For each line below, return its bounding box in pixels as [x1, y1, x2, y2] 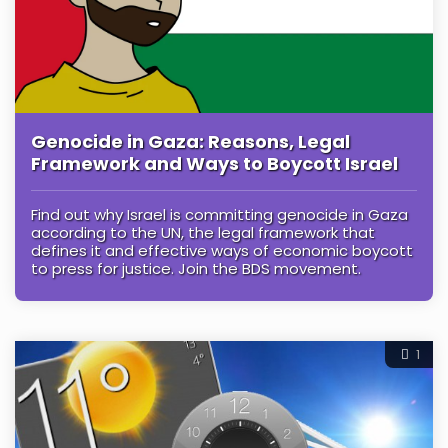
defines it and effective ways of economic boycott [31, 240, 413, 262]
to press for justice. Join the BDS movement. [31, 258, 361, 280]
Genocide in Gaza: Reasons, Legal [31, 129, 350, 155]
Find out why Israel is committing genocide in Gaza [31, 204, 408, 226]
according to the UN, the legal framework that [31, 222, 375, 244]
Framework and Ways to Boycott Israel [31, 151, 398, 177]
